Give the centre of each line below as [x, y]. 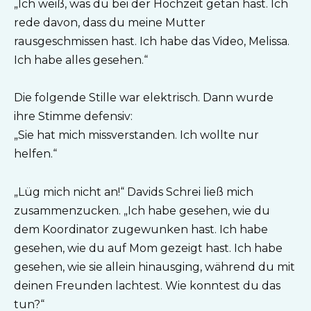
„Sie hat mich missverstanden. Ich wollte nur [136, 135]
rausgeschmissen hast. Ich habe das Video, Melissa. [152, 42]
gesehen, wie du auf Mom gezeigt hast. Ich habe [148, 248]
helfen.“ [35, 154]
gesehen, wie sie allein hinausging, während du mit [154, 267]
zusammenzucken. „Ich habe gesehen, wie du [142, 210]
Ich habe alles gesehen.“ [81, 60]
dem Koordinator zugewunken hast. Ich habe [141, 229]
